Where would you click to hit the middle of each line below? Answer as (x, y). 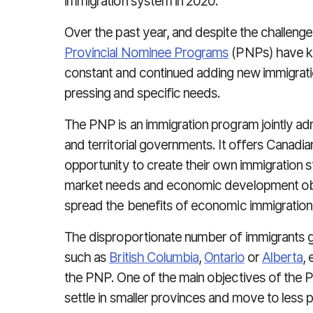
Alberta (282, 257)
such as (87, 257)
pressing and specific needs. (143, 93)
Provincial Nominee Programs (147, 53)
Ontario (224, 257)
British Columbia (154, 257)
